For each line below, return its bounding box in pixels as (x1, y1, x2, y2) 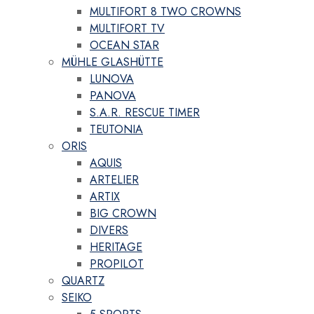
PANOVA (90, 88, 136, 104)
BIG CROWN (90, 205, 156, 222)
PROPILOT (90, 256, 144, 273)
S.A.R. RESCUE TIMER (90, 104, 200, 121)
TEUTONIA (90, 121, 143, 138)
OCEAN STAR (90, 37, 159, 54)
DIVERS (90, 222, 128, 239)
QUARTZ (62, 273, 104, 289)
